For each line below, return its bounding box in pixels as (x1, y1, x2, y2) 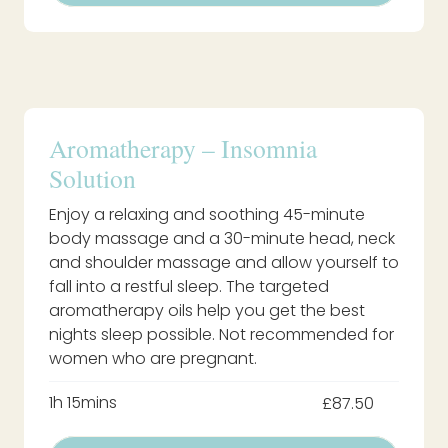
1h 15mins (49, 391, 117, 415)
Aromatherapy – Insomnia (49, 131, 317, 166)
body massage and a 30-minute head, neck (49, 227, 395, 251)
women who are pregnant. (49, 347, 257, 371)
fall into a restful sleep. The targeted (49, 275, 329, 299)
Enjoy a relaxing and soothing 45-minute (49, 203, 365, 227)
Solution (49, 161, 136, 196)
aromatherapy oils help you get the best (49, 299, 365, 323)
